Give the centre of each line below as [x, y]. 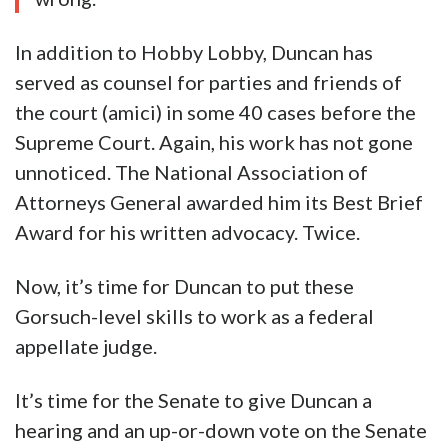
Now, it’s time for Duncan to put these [184, 286]
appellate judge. [86, 346]
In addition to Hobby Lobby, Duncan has [194, 52]
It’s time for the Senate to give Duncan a [193, 400]
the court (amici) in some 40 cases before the [215, 112]
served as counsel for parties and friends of [208, 82]
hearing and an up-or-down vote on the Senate [221, 430]
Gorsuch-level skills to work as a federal [194, 316]
